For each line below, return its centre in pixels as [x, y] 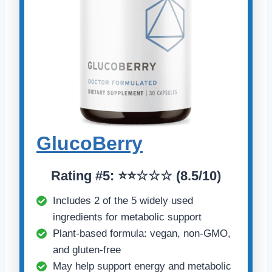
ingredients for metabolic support [127, 217]
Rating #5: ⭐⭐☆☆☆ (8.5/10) [136, 175]
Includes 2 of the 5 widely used [123, 200]
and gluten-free [87, 250]
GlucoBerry [90, 143]
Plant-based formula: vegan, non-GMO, [142, 233]
